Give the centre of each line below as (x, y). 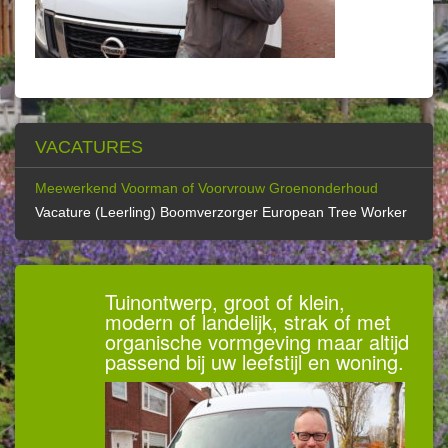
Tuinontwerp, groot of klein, (225, 301)
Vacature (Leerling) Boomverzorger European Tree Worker (221, 212)
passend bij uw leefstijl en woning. (254, 361)
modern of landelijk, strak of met (248, 321)
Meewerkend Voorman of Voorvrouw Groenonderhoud (206, 188)
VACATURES (89, 147)
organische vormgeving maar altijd (257, 341)
